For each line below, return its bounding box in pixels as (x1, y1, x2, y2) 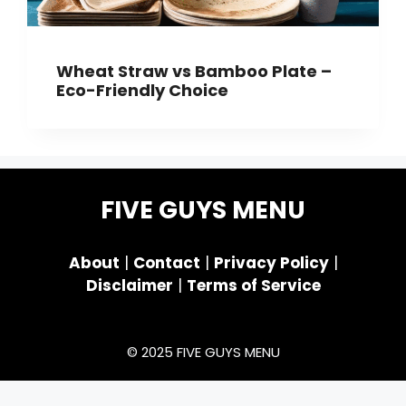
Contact (132, 252, 200, 275)
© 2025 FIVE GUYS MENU (126, 343, 280, 362)
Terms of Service (186, 275, 321, 297)
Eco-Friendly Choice (56, 79, 228, 102)
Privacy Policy (213, 252, 329, 275)
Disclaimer (85, 275, 173, 297)
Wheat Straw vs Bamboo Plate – (56, 60, 332, 83)
